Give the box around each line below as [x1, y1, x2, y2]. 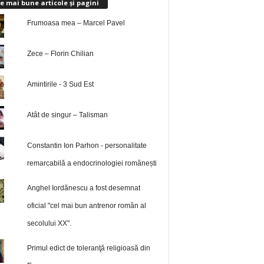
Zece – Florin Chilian [27, 49, 94, 58]
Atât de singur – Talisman [27, 111, 108, 120]
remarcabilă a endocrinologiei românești [27, 159, 157, 168]
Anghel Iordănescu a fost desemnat [27, 184, 141, 193]
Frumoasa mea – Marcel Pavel [27, 19, 126, 28]
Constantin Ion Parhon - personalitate [27, 141, 147, 150]
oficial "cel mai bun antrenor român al [27, 202, 147, 210]
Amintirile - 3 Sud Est [27, 80, 94, 89]
